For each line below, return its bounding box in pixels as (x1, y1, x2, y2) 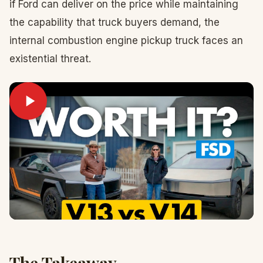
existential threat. (9, 53, 91, 65)
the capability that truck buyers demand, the (9, 16, 220, 28)
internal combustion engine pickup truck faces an (9, 35, 243, 46)
